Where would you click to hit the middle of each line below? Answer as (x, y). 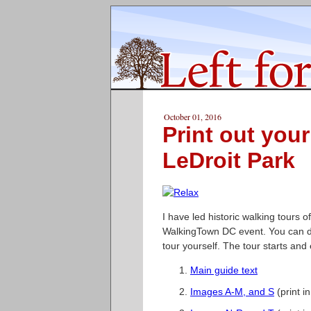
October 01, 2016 (193, 117)
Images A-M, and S (232, 292)
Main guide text (224, 270)
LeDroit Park (229, 160)
